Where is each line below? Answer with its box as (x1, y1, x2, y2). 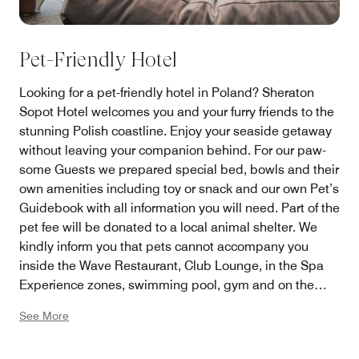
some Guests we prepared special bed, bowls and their (19, 162, 339, 178)
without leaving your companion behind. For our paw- (19, 143, 326, 159)
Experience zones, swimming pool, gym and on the (19, 277, 314, 293)
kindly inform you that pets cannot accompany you (19, 239, 309, 255)
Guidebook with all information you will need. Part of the (19, 200, 340, 216)
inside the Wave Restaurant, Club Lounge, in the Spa (19, 258, 324, 274)
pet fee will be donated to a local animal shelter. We (19, 220, 317, 236)
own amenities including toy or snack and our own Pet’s (19, 181, 339, 197)
